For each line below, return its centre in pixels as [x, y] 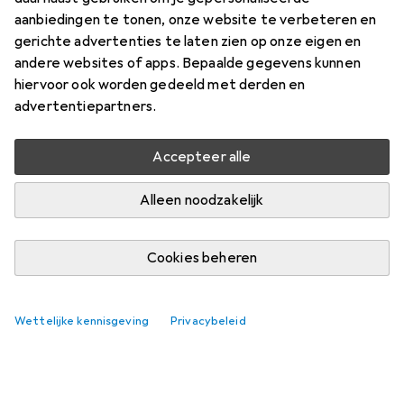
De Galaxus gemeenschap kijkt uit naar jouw [202, 147]
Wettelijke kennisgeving [82, 321]
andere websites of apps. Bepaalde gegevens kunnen [188, 63]
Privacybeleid [208, 321]
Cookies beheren [202, 258]
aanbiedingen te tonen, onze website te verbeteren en [196, 20]
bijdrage [202, 169]
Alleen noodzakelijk [202, 200]
